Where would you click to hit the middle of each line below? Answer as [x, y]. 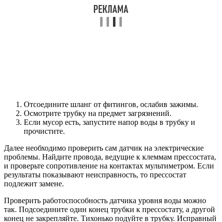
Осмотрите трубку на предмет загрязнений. [98, 113]
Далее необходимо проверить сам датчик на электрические [104, 148]
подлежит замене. [34, 184]
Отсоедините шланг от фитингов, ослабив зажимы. [111, 105]
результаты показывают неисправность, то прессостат [95, 175]
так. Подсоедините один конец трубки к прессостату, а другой [110, 210]
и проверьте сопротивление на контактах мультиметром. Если [109, 166]
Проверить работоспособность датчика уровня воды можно [105, 201]
